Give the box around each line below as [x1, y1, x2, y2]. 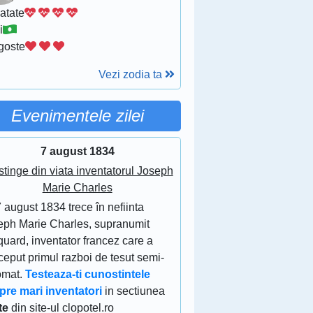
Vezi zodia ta [98, 68, 165, 80]
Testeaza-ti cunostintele [25, 268, 151, 280]
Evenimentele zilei [10, 106, 144, 125]
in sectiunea [102, 285, 166, 297]
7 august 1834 [40, 145, 115, 157]
